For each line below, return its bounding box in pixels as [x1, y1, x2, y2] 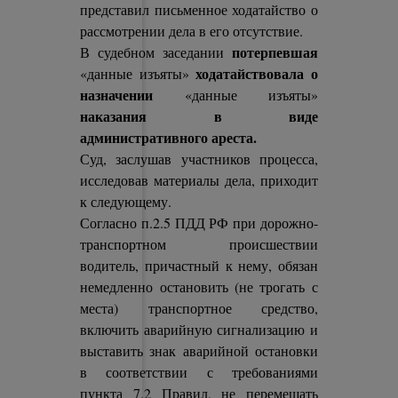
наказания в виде [80, 106, 318, 126]
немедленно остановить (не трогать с [80, 277, 318, 296]
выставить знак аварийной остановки [80, 341, 318, 360]
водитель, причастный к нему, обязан [80, 256, 318, 275]
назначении [80, 84, 154, 105]
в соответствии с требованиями [80, 362, 318, 381]
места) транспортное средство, [80, 298, 318, 317]
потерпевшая [231, 42, 318, 62]
